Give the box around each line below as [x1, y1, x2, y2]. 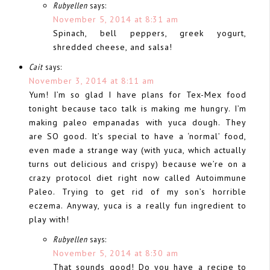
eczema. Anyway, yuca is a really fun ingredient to [29, 199, 246, 211]
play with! [29, 213, 69, 225]
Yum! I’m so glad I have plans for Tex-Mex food [29, 89, 246, 100]
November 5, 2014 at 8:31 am [53, 13, 178, 25]
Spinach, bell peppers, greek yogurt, [53, 27, 246, 39]
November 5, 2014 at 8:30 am [53, 247, 178, 259]
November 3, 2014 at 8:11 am [29, 75, 154, 86]
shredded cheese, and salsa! [53, 41, 172, 52]
